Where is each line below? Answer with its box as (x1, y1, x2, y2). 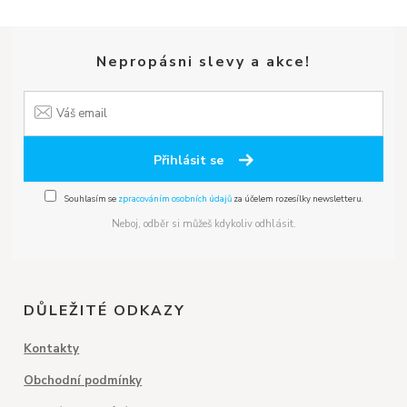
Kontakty (24, 340, 80, 357)
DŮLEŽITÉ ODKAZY (24, 300, 186, 321)
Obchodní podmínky (24, 372, 143, 389)
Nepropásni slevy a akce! (96, 52, 311, 73)
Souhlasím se (62, 193, 118, 205)
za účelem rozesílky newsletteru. (231, 193, 363, 205)
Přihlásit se (153, 151, 227, 169)
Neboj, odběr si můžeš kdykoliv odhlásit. (111, 217, 296, 232)
